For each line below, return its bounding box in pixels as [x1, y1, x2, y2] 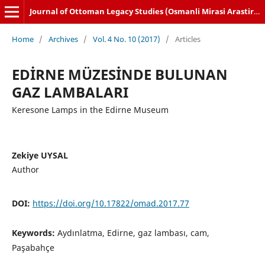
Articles [174, 33, 201, 44]
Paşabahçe [11, 241, 54, 253]
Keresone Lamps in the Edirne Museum [11, 104, 169, 115]
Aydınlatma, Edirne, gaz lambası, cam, [57, 227, 209, 238]
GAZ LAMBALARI [11, 82, 128, 102]
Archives [48, 33, 78, 44]
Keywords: [11, 227, 57, 238]
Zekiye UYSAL [11, 149, 68, 161]
